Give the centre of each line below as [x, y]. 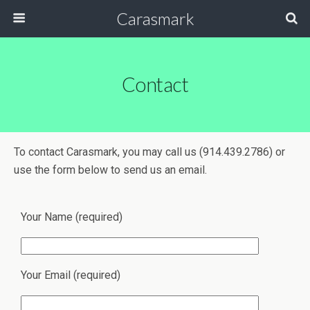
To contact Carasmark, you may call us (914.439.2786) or [149, 152]
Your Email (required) [71, 275]
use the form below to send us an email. [110, 170]
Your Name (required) [72, 217]
